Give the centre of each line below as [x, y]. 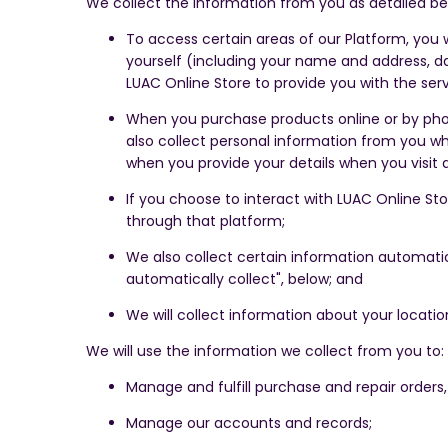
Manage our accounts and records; [249, 423]
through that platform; [205, 221]
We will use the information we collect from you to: [265, 351]
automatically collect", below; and [244, 279]
